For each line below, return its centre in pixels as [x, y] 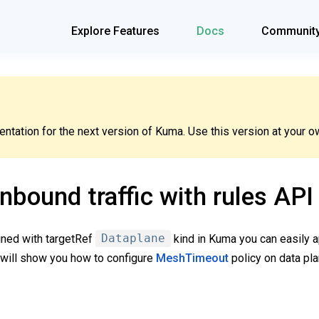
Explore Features [115, 31]
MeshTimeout [192, 258]
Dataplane [133, 239]
